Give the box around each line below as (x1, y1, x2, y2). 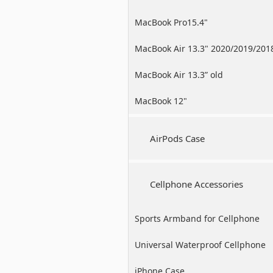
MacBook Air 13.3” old (135, 69, 223, 80)
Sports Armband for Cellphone (135, 213, 260, 224)
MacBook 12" (135, 95, 187, 107)
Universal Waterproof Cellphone (135, 239, 266, 250)
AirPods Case (150, 132, 205, 144)
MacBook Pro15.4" (135, 16, 208, 28)
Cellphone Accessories (150, 178, 243, 190)
